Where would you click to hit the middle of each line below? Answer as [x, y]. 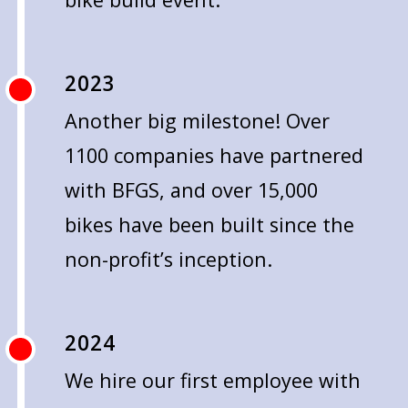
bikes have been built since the [209, 225]
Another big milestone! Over [197, 121]
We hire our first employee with [212, 381]
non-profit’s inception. [168, 260]
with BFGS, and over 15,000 [191, 190]
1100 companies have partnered [214, 156]
